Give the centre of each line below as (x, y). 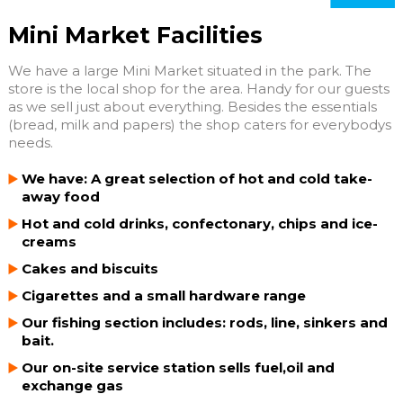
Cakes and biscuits (90, 268)
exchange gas (72, 385)
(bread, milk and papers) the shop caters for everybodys (199, 124)
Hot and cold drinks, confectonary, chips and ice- (199, 223)
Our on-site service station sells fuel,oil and (178, 367)
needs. (30, 142)
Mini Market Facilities (135, 35)
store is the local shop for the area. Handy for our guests (198, 88)
